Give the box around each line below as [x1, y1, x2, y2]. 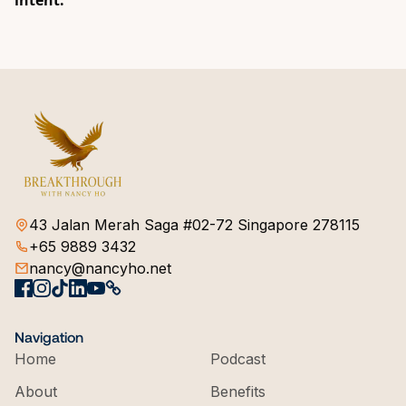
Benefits [210, 382, 266, 401]
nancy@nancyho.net [29, 259, 171, 277]
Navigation [14, 328, 83, 345]
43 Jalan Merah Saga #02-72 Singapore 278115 [29, 216, 360, 234]
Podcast [210, 350, 266, 368]
